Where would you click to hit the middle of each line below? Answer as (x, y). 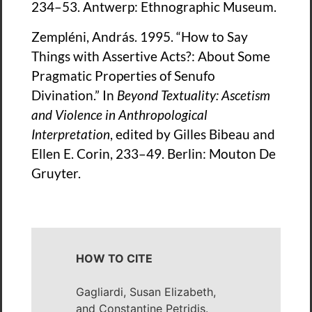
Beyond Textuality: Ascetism (194, 95)
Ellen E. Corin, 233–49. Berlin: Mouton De (154, 153)
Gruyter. (56, 173)
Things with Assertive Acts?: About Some (151, 56)
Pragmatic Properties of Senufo (123, 75)
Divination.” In (74, 95)
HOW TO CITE (114, 258)
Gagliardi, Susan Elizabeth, (146, 291)
